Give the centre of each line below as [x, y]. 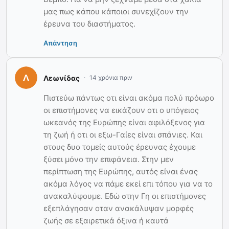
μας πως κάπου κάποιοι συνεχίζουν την [116, 12]
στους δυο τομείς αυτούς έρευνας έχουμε [120, 147]
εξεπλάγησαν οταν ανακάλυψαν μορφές [119, 208]
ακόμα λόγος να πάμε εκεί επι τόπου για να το [128, 184]
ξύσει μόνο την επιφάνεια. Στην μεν [109, 159]
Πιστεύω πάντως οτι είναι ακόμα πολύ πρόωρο [129, 98]
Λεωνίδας [62, 78]
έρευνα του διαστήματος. [89, 24]
